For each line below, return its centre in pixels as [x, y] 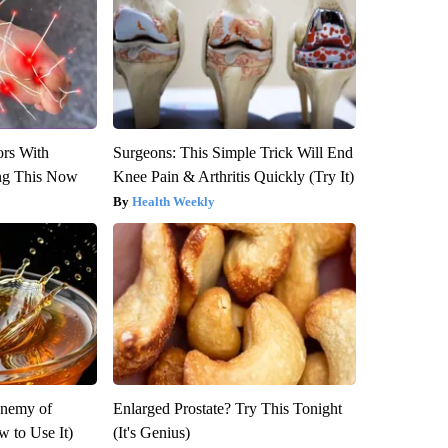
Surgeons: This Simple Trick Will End [232, 152]
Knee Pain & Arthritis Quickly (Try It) [233, 176]
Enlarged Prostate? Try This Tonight [227, 408]
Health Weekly [173, 201]
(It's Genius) [151, 432]
